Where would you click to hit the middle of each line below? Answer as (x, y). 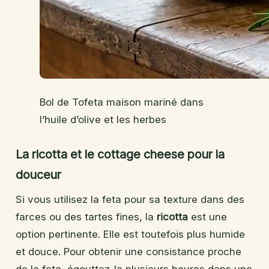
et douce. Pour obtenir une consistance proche (128, 252)
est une (207, 217)
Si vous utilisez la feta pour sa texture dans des (130, 200)
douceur (38, 175)
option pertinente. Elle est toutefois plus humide (130, 234)
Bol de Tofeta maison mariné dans (122, 102)
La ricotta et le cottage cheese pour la (120, 155)
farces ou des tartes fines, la (86, 217)
